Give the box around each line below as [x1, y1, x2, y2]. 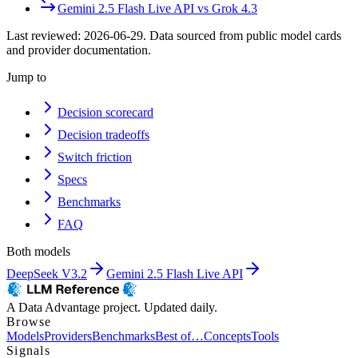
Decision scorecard [58, 105, 153, 119]
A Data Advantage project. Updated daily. [6, 300, 217, 314]
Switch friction [58, 149, 132, 164]
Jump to [6, 70, 46, 84]
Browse [6, 314, 52, 328]
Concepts [204, 328, 251, 343]
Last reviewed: [6, 28, 84, 42]
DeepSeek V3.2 [6, 266, 87, 280]
